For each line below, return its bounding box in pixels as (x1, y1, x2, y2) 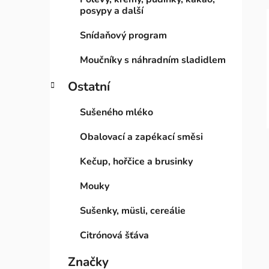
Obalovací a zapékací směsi (80, 130, 203, 144)
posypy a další (80, 4, 144, 18)
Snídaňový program (80, 29, 167, 43)
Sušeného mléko (80, 106, 153, 119)
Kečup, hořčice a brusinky (80, 155, 193, 169)
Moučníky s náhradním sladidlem (80, 53, 226, 67)
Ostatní (68, 78, 110, 95)
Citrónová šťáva (80, 229, 149, 243)
